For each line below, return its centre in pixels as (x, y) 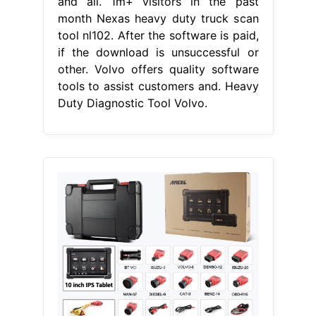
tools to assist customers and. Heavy (158, 86)
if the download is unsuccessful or (158, 52)
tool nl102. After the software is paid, (158, 35)
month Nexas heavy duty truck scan (158, 18)
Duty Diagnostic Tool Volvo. (132, 103)
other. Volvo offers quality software (158, 69)
